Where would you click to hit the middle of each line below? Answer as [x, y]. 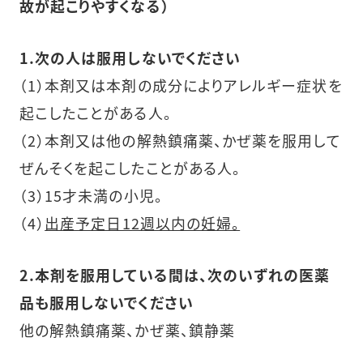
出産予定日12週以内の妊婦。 [143, 222]
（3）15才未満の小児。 [91, 195]
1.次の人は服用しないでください [130, 57]
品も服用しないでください [106, 302]
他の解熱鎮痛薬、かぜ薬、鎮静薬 [127, 329]
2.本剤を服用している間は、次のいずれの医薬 [175, 274]
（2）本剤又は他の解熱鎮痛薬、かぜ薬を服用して [180, 140]
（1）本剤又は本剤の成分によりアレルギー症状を [181, 85]
